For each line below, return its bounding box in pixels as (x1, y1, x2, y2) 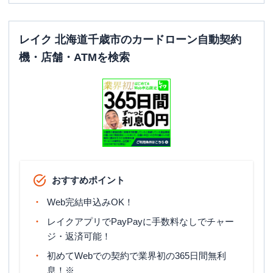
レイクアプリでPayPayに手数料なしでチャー (47, 216, 234, 227)
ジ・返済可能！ (47, 231, 111, 241)
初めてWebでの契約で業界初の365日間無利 (47, 250, 226, 261)
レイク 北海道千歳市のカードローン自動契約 (19, 34, 241, 46)
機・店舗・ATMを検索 (19, 51, 130, 63)
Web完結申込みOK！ (47, 197, 133, 207)
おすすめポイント (52, 175, 125, 185)
